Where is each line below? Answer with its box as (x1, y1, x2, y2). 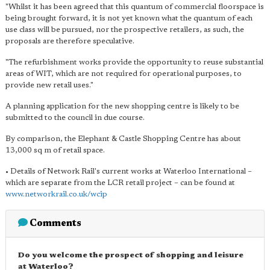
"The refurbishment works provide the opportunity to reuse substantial (5, 58, 263, 66)
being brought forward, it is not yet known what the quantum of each (5, 14, 253, 22)
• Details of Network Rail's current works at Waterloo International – (5, 167, 252, 175)
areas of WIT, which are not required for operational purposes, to (5, 69, 242, 78)
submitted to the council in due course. (5, 113, 145, 122)
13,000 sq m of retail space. (5, 146, 105, 154)
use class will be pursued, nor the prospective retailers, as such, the (5, 25, 244, 34)
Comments (28, 218, 81, 228)
